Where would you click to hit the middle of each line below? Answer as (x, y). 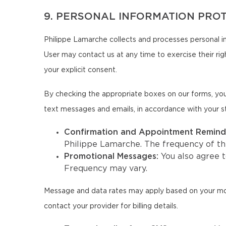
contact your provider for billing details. (111, 206)
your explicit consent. (80, 70)
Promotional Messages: (112, 156)
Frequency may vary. (106, 168)
